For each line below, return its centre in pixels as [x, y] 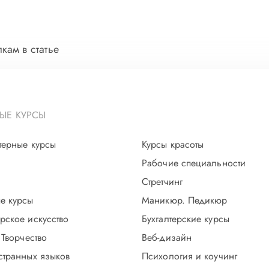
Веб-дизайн [167, 237]
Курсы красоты [173, 144]
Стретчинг [162, 182]
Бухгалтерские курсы [186, 219]
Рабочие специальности [194, 163]
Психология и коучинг [189, 256]
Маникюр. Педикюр [185, 200]
